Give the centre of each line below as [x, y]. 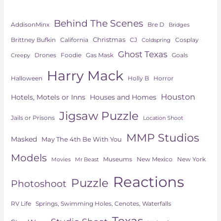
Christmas [109, 39]
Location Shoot [163, 118]
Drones [45, 55]
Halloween [26, 78]
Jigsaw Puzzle [99, 115]
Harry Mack [85, 75]
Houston [178, 96]
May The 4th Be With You [81, 139]
